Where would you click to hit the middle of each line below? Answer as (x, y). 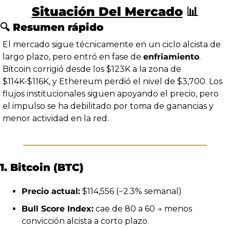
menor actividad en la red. (56, 118)
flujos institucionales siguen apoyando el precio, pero (111, 93)
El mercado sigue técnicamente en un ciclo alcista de (112, 44)
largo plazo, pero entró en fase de (73, 56)
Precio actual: (51, 191)
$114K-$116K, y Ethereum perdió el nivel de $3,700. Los (112, 81)
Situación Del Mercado (107, 11)
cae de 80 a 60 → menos (143, 208)
